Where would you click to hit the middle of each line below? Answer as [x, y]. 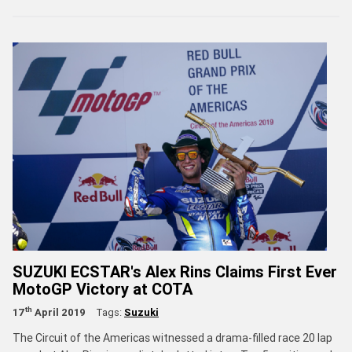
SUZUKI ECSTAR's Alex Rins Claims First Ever [175, 271]
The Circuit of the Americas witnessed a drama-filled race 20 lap [172, 337]
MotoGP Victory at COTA [103, 288]
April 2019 [59, 312]
